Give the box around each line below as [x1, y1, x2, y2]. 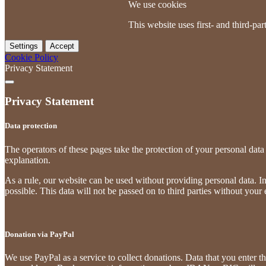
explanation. [5, 154, 50, 165]
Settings [9, 41, 38, 50]
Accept [50, 41, 74, 50]
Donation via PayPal [5, 229, 74, 239]
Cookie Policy [5, 52, 58, 62]
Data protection [5, 121, 57, 131]
